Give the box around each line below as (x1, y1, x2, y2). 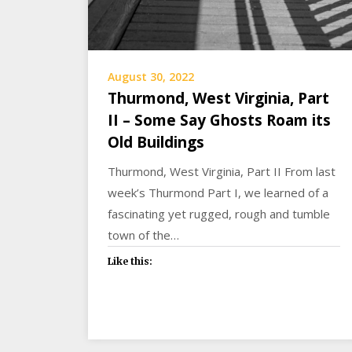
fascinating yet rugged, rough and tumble (108, 206, 330, 222)
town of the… (108, 227, 179, 244)
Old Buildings (108, 132, 204, 153)
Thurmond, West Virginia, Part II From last (108, 163, 335, 180)
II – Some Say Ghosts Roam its (108, 110, 331, 131)
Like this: (108, 255, 152, 268)
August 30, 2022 (108, 69, 194, 85)
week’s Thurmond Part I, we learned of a (108, 185, 328, 201)
